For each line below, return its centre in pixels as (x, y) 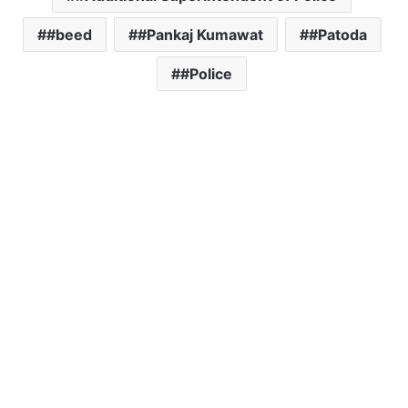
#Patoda (337, 35)
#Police (206, 74)
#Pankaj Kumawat (200, 35)
